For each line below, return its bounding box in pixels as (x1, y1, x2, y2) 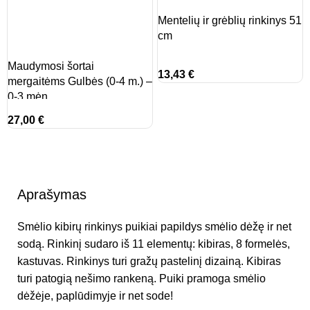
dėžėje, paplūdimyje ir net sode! (17, 290, 173, 302)
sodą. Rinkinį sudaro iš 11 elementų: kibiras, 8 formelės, (17, 238, 290, 250)
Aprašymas (17, 187, 86, 203)
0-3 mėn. (8, 91, 51, 103)
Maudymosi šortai (8, 60, 95, 73)
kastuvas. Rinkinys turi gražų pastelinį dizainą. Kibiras (17, 255, 281, 268)
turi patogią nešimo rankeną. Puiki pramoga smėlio (17, 273, 266, 285)
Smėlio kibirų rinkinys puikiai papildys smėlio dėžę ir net (17, 221, 291, 233)
